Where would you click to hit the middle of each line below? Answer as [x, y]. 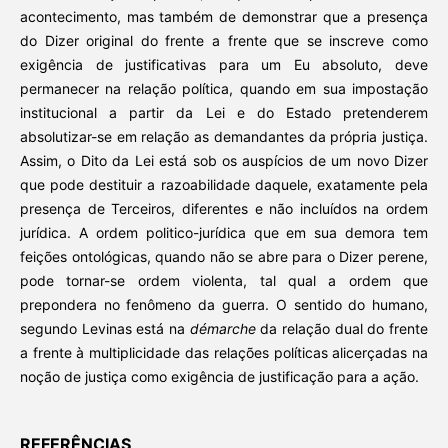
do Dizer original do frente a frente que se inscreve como [224, 41]
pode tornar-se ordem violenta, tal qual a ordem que [224, 281]
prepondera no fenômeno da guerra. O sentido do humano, [224, 305]
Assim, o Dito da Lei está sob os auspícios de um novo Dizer [224, 161]
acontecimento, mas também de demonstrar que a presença [224, 17]
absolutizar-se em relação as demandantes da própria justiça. [224, 137]
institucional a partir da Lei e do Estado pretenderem [224, 113]
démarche [220, 329]
